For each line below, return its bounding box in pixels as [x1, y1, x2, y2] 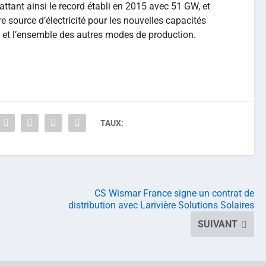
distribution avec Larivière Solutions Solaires [68, 199, 254, 211]
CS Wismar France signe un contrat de [94, 188, 254, 199]
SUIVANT [198, 218, 237, 230]
